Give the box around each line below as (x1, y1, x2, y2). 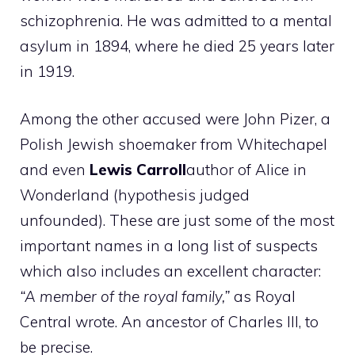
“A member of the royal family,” (20, 287, 230, 306)
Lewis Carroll (86, 160, 186, 179)
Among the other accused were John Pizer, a (20, 109, 330, 128)
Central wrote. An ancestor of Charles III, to (20, 312, 319, 331)
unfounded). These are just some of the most (20, 211, 334, 230)
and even (20, 160, 86, 179)
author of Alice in (186, 160, 307, 179)
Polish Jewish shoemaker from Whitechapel (20, 135, 327, 154)
